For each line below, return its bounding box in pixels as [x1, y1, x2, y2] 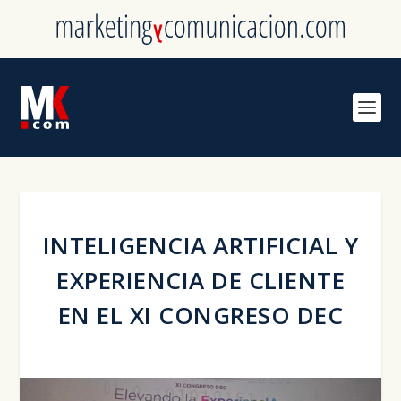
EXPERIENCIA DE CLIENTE [56, 263, 345, 296]
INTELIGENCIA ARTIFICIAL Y [42, 228, 359, 261]
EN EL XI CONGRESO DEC [57, 298, 344, 331]
